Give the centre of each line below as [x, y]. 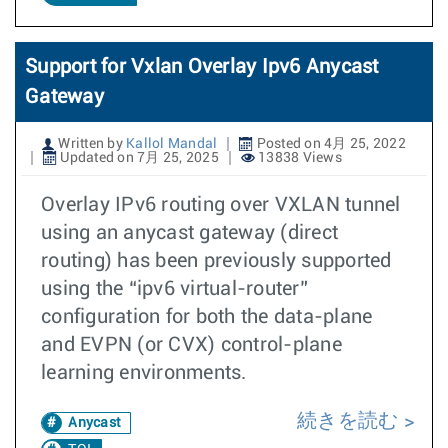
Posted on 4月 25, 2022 [329, 144]
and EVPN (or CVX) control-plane [191, 345]
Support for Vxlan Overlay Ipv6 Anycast [202, 67]
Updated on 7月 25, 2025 [138, 158]
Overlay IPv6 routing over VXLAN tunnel [221, 205]
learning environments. [146, 373]
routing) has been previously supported [216, 261]
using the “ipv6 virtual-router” [174, 289]
